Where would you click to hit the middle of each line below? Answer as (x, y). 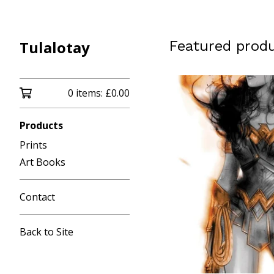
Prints (33, 145)
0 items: (87, 93)
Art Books (43, 162)
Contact (37, 197)
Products (41, 125)
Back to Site (46, 232)
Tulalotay (55, 47)
